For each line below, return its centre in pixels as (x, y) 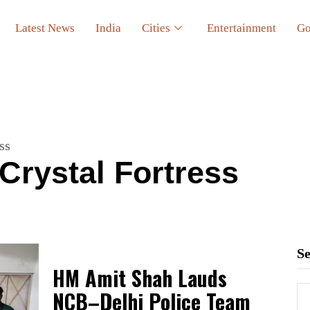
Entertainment (242, 28)
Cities (156, 28)
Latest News (45, 28)
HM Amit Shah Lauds (140, 278)
